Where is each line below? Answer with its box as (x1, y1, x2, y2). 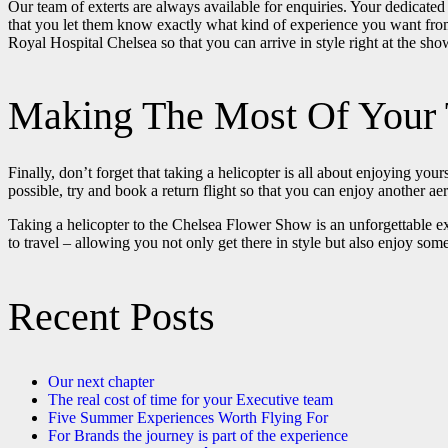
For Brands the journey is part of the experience (48, 427, 348, 445)
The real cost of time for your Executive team (48, 391, 333, 409)
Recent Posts (8, 294, 215, 340)
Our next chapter (48, 373, 154, 391)
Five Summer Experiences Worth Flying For (48, 409, 328, 427)
